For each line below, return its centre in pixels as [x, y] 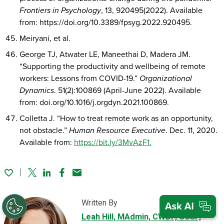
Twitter [41, 179]
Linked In [60, 179]
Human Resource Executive [117, 130]
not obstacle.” [44, 130]
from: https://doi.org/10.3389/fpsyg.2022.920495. [105, 22]
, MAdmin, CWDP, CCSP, [157, 216]
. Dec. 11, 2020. [191, 130]
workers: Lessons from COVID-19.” [79, 78]
